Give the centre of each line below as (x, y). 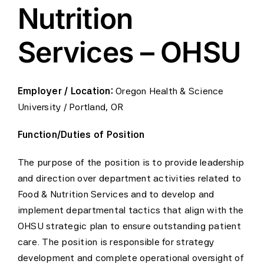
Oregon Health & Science (168, 91)
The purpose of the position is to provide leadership (131, 162)
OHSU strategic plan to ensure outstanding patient (129, 226)
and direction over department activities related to (129, 178)
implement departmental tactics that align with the (130, 210)
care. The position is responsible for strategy (116, 242)
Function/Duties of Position (81, 134)
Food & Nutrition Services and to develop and (116, 194)
